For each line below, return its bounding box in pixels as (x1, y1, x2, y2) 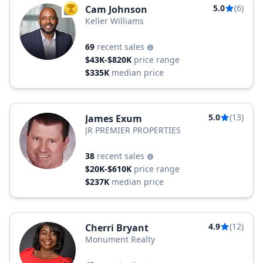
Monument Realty (85, 234, 155, 245)
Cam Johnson (85, 3, 147, 16)
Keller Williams (85, 15, 144, 26)
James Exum (85, 112, 142, 125)
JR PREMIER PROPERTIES (85, 124, 181, 136)
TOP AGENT (70, 5, 111, 16)
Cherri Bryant (85, 221, 149, 234)
